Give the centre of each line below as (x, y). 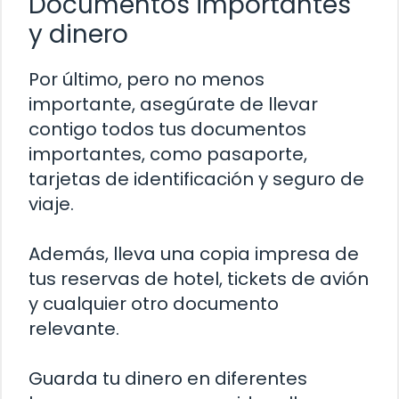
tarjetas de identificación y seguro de (196, 179)
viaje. (51, 204)
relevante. (74, 329)
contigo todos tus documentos (167, 130)
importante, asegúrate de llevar (173, 105)
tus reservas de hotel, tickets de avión (199, 279)
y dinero (78, 35)
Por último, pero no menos (147, 80)
